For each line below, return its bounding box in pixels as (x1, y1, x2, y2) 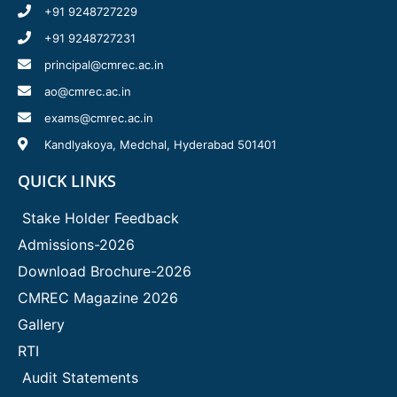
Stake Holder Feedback (22, 208, 179, 227)
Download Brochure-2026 (18, 261, 191, 280)
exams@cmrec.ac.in (43, 110, 153, 125)
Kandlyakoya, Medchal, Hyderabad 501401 (43, 136, 276, 152)
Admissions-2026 (18, 235, 135, 253)
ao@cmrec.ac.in (43, 83, 131, 98)
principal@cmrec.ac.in (43, 57, 164, 72)
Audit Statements (22, 368, 138, 386)
